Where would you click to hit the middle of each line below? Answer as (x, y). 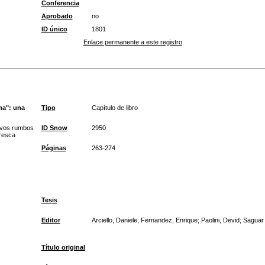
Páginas (54, 148)
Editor (51, 220)
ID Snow (54, 128)
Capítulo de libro (114, 108)
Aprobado (57, 16)
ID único (54, 29)
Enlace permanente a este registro (132, 42)
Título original (63, 247)
